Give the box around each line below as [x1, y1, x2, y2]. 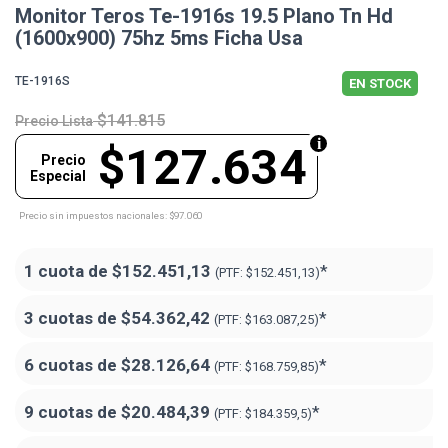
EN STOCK [349, 76, 411, 92]
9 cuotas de [24, 402, 121, 423]
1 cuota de [24, 261, 112, 282]
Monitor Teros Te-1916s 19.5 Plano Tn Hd [15, 4, 393, 29]
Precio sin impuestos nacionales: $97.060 [19, 210, 202, 222]
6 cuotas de [24, 355, 121, 376]
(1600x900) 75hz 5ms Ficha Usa [15, 26, 303, 51]
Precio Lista [15, 113, 93, 130]
